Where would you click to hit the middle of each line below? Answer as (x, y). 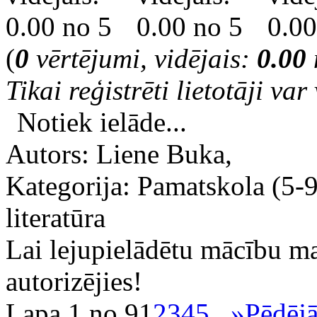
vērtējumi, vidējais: (143, 59)
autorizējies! (74, 282)
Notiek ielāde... (102, 122)
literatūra (56, 218)
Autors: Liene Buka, (119, 154)
